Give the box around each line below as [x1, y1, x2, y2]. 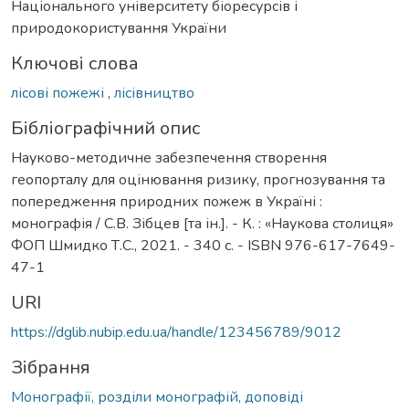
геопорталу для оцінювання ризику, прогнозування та [11, 169, 385, 190]
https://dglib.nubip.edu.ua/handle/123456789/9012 [11, 321, 341, 342]
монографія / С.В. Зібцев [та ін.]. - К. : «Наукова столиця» [11, 213, 393, 234]
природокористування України [11, 17, 226, 38]
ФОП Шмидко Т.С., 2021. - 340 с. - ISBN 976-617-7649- [11, 235, 395, 256]
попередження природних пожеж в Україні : [11, 191, 322, 212]
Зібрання [11, 354, 90, 380]
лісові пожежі [11, 82, 108, 103]
